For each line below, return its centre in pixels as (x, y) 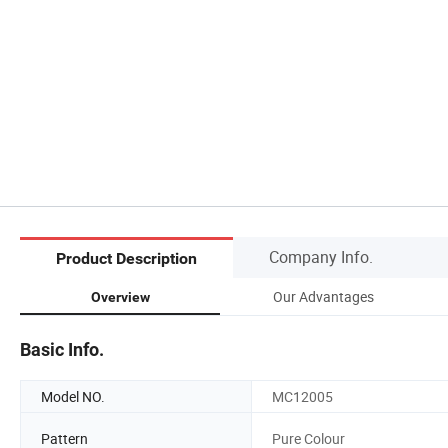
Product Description (126, 259)
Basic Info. (62, 349)
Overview (120, 296)
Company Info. (321, 256)
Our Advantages (323, 296)
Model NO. (73, 396)
